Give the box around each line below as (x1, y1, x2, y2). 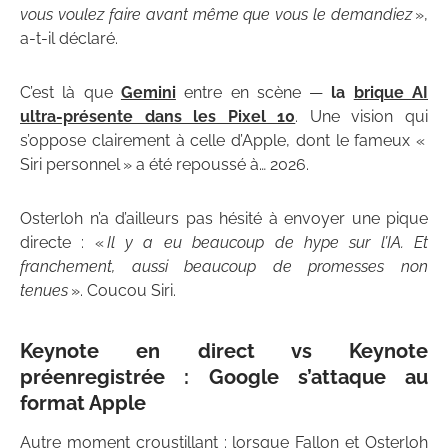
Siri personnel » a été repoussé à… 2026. (20, 155, 309, 175)
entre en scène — (175, 83, 332, 103)
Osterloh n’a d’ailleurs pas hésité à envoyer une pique (20, 209, 428, 229)
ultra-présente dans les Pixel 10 (20, 107, 296, 127)
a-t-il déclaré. (20, 29, 118, 49)
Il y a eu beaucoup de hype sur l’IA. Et (106, 233, 429, 253)
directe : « (20, 233, 107, 253)
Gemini (120, 83, 176, 103)
